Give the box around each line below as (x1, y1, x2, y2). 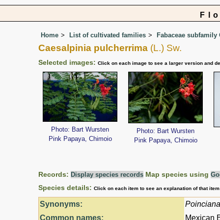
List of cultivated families (69, 31, 146, 39)
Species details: (38, 183, 94, 192)
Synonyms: (40, 199, 82, 208)
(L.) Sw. (148, 42, 182, 53)
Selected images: (38, 58, 98, 66)
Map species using (143, 170, 211, 178)
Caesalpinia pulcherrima (38, 42, 148, 53)
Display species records (71, 170, 143, 178)
